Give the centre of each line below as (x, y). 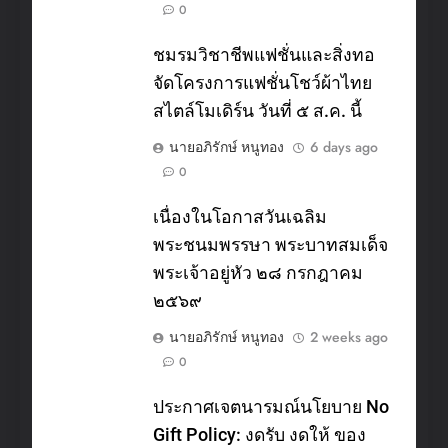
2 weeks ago (349, 336)
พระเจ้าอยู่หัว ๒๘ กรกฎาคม (258, 272)
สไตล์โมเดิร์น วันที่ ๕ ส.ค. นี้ (257, 110)
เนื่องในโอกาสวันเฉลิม (240, 216)
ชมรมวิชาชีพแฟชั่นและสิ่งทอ (264, 54)
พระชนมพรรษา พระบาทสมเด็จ (270, 244)
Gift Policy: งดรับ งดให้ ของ (259, 434)
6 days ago (344, 146)
